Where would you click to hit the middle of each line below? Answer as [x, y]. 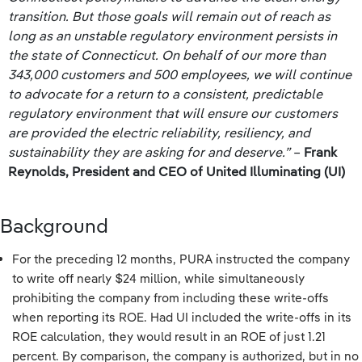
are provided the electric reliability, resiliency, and [159, 133]
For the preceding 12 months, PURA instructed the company [181, 259]
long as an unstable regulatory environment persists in [173, 36]
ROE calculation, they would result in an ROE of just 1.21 [169, 337]
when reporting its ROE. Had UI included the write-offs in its [182, 317]
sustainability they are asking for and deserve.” [149, 152]
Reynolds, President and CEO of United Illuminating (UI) [177, 171]
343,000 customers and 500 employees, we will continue [180, 74]
